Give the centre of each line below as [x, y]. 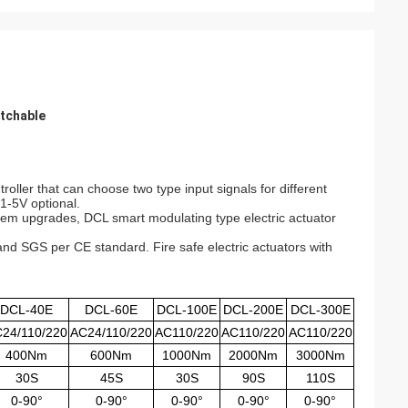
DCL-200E [253, 310]
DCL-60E [111, 310]
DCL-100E [187, 310]
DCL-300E [320, 310]
